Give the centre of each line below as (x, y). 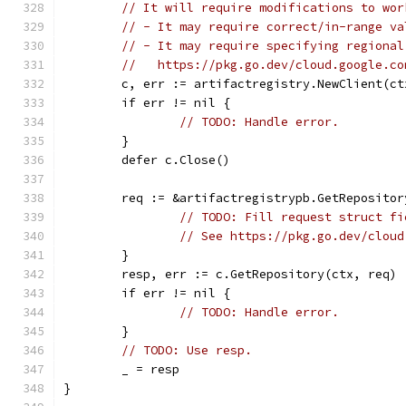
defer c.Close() (176, 160)
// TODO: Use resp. (187, 350)
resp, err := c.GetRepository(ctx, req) (259, 274)
